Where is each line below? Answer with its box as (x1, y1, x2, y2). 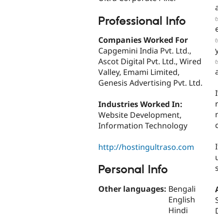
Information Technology (98, 120, 187, 131)
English (168, 194, 195, 205)
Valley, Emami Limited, (98, 67, 180, 78)
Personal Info (98, 163, 168, 178)
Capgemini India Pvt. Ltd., (98, 45, 191, 56)
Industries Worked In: (98, 99, 184, 110)
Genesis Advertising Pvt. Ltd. (98, 77, 202, 89)
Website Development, (98, 109, 182, 121)
